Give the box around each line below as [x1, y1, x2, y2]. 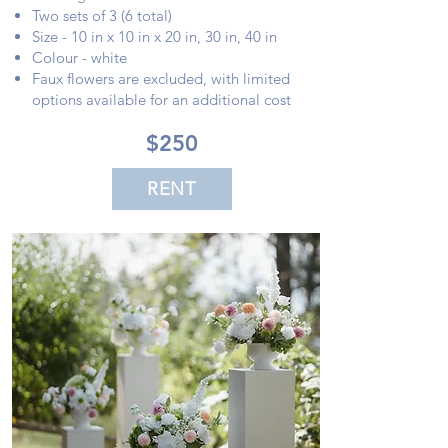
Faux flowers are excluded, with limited [31, 69, 290, 88]
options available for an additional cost [31, 90, 291, 109]
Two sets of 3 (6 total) [31, 6, 172, 25]
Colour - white [31, 48, 127, 67]
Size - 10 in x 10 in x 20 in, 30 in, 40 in [31, 27, 277, 46]
